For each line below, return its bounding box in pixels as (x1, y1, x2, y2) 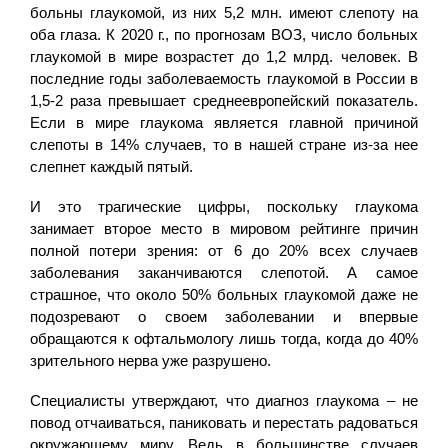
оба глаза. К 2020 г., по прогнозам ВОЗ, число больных (30, 25, 418, 43)
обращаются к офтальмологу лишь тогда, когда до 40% (30, 329, 418, 347)
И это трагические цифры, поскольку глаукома (30, 197, 418, 215)
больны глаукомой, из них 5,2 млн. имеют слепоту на (30, 3, 418, 21)
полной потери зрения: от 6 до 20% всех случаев (30, 241, 418, 259)
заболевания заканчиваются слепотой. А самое (30, 263, 418, 281)
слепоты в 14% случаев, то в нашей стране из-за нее (30, 135, 418, 153)
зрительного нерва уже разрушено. (30, 351, 271, 369)
